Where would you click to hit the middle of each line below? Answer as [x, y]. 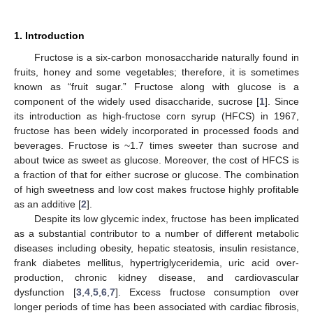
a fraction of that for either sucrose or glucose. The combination [156, 174]
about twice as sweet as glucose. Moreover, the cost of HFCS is [156, 160]
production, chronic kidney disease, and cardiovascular [156, 277]
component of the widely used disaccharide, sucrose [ [137, 101]
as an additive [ [48, 204]
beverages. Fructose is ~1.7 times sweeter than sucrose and [156, 145]
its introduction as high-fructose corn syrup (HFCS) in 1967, [156, 116]
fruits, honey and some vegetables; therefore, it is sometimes [156, 72]
